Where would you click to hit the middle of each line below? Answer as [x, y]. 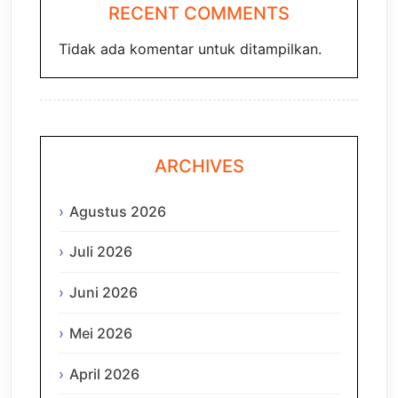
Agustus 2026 [118, 211]
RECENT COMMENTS [199, 14]
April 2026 [104, 374]
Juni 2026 [103, 293]
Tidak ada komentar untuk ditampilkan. [190, 49]
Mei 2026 [101, 333]
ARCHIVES [199, 167]
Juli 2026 [101, 252]
